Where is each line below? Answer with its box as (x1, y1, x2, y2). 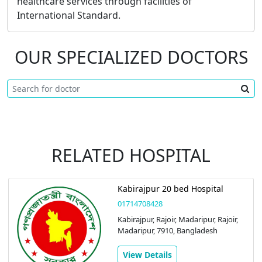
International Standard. (17, 8, 120, 22)
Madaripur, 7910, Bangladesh (117, 225, 218, 236)
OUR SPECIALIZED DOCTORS (14, 44, 248, 69)
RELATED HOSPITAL (51, 143, 211, 167)
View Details (122, 249, 172, 260)
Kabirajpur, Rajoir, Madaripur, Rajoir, (117, 213, 238, 225)
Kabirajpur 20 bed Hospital (117, 182, 223, 194)
